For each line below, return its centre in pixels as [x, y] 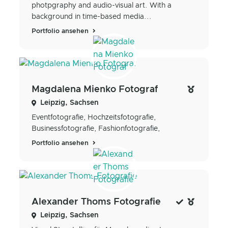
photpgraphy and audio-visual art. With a [102, 6]
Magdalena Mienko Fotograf [95, 90]
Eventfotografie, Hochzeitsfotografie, [94, 118]
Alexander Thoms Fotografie [96, 202]
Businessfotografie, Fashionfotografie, [96, 129]
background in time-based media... [92, 17]
